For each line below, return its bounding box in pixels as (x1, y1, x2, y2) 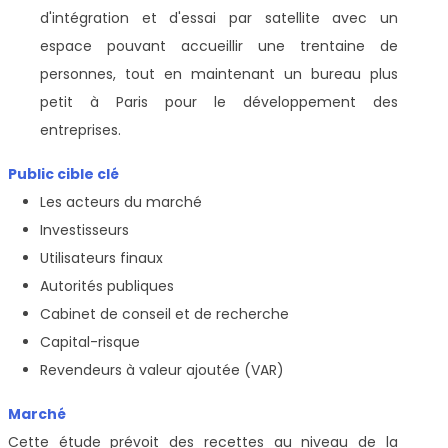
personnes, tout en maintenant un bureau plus (40, 63, 398, 84)
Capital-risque (40, 331, 140, 352)
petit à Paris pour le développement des (40, 91, 398, 112)
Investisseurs (40, 219, 129, 240)
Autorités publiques (40, 275, 174, 296)
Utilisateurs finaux (40, 247, 163, 268)
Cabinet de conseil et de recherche (40, 303, 289, 324)
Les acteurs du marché (40, 191, 202, 212)
